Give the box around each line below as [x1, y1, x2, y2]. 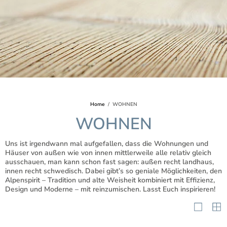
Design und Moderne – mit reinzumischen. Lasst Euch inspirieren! [5, 184, 215, 194]
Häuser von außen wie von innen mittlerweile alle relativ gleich [5, 148, 211, 158]
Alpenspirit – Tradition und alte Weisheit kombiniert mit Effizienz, [5, 175, 215, 185]
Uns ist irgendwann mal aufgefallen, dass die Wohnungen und [5, 139, 208, 148]
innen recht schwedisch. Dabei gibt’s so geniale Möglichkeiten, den [5, 166, 222, 176]
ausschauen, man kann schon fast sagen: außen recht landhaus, [5, 157, 214, 167]
